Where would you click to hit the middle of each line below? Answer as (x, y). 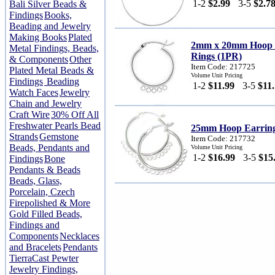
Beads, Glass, (36, 181)
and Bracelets (35, 247)
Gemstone (59, 137)
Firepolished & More (50, 203)
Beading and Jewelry (50, 26)
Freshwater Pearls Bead (55, 126)
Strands (24, 137)
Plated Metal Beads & (52, 70)
